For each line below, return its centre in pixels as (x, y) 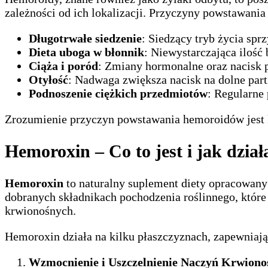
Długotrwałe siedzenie (85, 39)
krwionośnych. (40, 211)
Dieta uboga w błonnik (86, 52)
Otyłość (48, 80)
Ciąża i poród (63, 66)
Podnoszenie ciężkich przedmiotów (118, 94)
